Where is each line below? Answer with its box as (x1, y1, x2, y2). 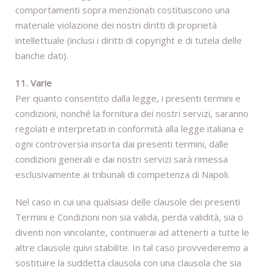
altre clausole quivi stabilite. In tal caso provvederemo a (15, 241, 248, 254)
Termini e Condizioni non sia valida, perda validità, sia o (15, 211, 243, 224)
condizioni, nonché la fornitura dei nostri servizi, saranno (15, 107, 249, 120)
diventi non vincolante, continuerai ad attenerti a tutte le (15, 226, 249, 239)
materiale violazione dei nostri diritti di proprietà (15, 19, 217, 32)
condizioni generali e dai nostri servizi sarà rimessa (15, 153, 228, 166)
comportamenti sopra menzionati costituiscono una (15, 4, 230, 16)
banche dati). (15, 49, 68, 62)
